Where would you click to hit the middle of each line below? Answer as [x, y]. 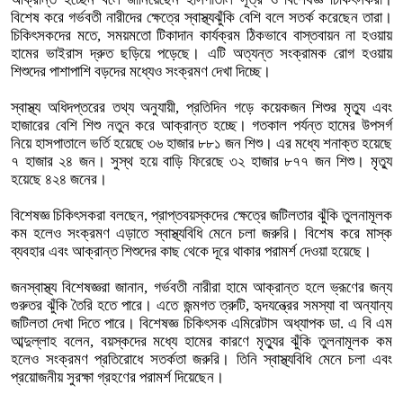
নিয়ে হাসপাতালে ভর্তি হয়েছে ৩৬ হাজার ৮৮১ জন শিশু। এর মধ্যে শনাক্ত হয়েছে [201, 143]
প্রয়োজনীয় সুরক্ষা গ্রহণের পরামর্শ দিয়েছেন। [117, 377]
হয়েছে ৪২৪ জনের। [59, 179]
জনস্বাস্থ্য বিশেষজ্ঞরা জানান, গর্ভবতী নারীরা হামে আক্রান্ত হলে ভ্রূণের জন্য [201, 287]
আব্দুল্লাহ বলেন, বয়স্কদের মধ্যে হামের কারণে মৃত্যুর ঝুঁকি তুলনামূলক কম [201, 341]
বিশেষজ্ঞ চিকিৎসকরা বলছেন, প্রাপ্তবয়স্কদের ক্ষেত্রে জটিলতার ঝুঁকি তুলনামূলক [201, 215]
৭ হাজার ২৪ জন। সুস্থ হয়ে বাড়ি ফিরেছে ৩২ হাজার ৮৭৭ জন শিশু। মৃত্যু [201, 161]
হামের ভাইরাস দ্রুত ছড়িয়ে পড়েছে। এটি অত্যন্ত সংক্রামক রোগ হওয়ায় [201, 53]
